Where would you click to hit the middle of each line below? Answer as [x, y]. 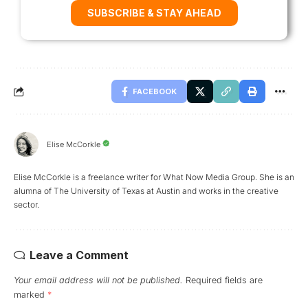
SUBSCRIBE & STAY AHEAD [154, 12]
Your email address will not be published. [98, 280]
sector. [26, 204]
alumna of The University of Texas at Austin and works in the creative [146, 190]
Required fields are [224, 280]
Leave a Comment [79, 255]
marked [31, 294]
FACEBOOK [155, 91]
